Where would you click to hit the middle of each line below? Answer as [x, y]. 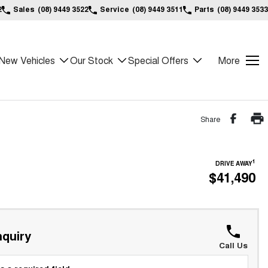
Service [115, 9]
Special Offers [158, 60]
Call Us [233, 245]
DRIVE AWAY [234, 163]
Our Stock [92, 60]
